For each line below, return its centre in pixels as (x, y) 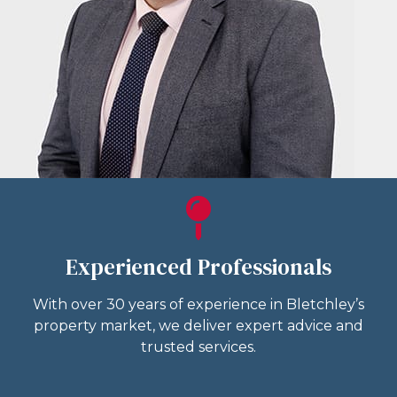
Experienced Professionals (198, 267)
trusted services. (198, 347)
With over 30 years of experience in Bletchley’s (198, 305)
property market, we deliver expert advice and (198, 326)
